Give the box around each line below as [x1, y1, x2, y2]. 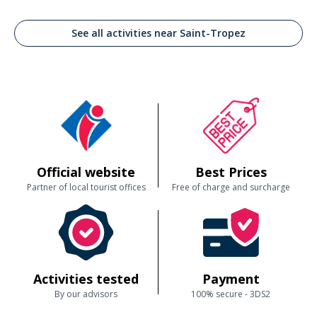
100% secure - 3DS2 [191, 288, 270, 300]
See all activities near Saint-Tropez [71, 26, 246, 40]
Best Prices [195, 163, 267, 180]
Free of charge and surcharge [171, 181, 290, 193]
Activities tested [33, 270, 139, 287]
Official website [37, 163, 135, 180]
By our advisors [54, 288, 117, 300]
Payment [202, 270, 260, 287]
